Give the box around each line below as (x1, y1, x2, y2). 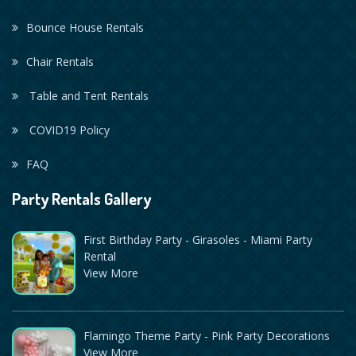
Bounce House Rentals (26, 20, 144, 36)
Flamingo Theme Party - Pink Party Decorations (83, 328, 330, 344)
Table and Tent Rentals (26, 88, 149, 104)
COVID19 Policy (26, 122, 110, 138)
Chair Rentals (26, 54, 94, 70)
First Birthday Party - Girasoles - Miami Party (83, 232, 312, 248)
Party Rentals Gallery (12, 188, 151, 210)
